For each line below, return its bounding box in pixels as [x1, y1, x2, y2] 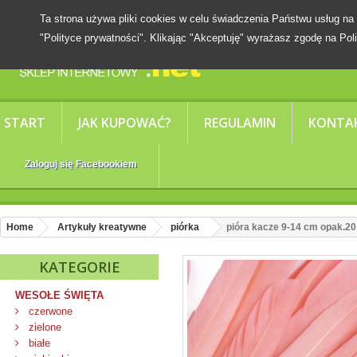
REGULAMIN [204, 114, 276, 131]
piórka [171, 222, 199, 233]
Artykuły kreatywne [57, 222, 147, 233]
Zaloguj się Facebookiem [25, 159, 137, 170]
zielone [25, 321, 61, 333]
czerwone [25, 305, 73, 317]
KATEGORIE [38, 257, 120, 277]
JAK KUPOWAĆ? [78, 114, 171, 131]
